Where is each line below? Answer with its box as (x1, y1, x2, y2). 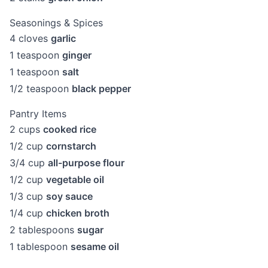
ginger (62, 49, 92, 61)
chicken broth (46, 207, 109, 219)
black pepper (72, 83, 131, 95)
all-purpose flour (48, 157, 124, 169)
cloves (19, 32, 51, 44)
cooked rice (43, 123, 96, 135)
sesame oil (71, 240, 119, 252)
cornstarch (46, 140, 96, 152)
